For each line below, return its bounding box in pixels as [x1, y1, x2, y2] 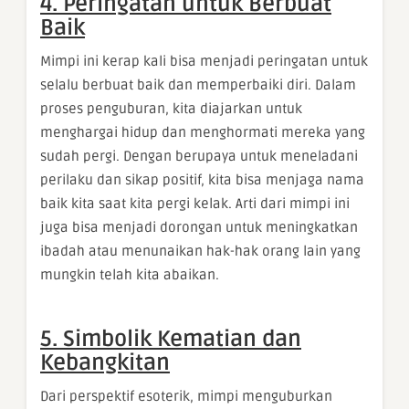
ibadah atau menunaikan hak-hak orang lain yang [40, 243, 361, 260]
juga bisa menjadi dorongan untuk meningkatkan [40, 219, 358, 236]
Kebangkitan [40, 350, 170, 377]
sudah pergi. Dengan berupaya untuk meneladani [40, 148, 358, 165]
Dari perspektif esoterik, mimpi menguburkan [40, 388, 332, 405]
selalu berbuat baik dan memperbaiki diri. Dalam [40, 77, 356, 94]
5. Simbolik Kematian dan [40, 326, 301, 353]
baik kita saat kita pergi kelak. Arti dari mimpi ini [40, 195, 350, 213]
